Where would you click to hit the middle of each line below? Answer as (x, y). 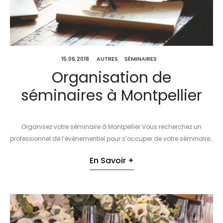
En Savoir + (111, 160)
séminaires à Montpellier (111, 96)
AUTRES (107, 59)
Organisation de (111, 78)
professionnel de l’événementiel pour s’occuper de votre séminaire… (111, 138)
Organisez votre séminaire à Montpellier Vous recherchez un (111, 126)
